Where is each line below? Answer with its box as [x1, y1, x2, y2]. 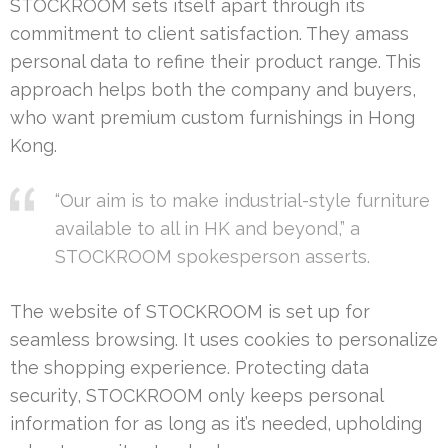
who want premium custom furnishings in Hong [10, 107, 415, 129]
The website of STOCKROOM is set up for [10, 301, 370, 323]
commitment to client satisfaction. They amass [10, 23, 409, 45]
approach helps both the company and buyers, [10, 79, 416, 101]
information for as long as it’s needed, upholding [10, 413, 422, 435]
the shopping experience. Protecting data [10, 357, 369, 379]
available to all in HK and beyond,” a [55, 218, 360, 240]
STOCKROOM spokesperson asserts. [55, 246, 370, 268]
